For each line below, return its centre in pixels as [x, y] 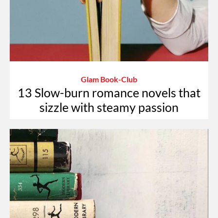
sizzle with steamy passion [109, 107]
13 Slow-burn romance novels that [109, 92]
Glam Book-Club [109, 79]
